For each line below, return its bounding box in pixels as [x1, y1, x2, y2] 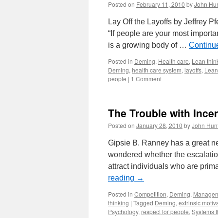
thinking [108, 199, 129, 207]
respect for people [141, 207, 189, 216]
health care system [132, 66, 182, 74]
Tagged [133, 199, 153, 207]
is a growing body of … [108, 41, 189, 49]
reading [108, 174, 136, 182]
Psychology [108, 207, 138, 216]
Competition [134, 190, 166, 198]
